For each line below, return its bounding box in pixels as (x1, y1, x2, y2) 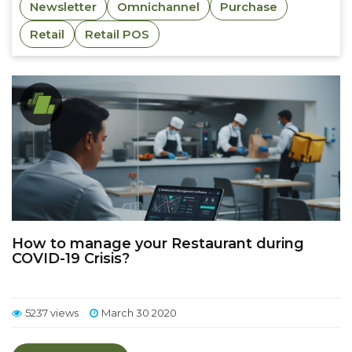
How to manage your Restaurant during (12, 235, 304, 252)
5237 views (25, 306, 79, 319)
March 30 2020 (101, 306, 177, 319)
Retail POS (85, 27, 149, 42)
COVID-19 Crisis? (12, 250, 130, 267)
